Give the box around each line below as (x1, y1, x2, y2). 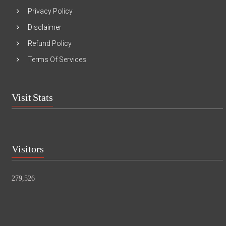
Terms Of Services (28, 55, 87, 64)
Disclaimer (28, 23, 62, 32)
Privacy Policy (28, 7, 73, 16)
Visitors (12, 133, 44, 159)
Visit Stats (12, 82, 53, 107)
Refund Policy (28, 39, 72, 48)
